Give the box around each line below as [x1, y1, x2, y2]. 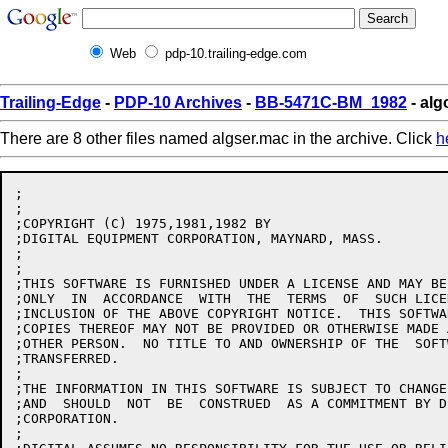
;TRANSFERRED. [15, 351, 119, 366]
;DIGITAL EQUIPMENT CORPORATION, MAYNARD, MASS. [15, 231, 383, 246]
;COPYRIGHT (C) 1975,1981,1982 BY [15, 216, 271, 231]
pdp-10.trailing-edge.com [165, 46, 307, 61]
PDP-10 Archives [114, 94, 242, 111]
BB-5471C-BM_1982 [255, 94, 407, 111]
